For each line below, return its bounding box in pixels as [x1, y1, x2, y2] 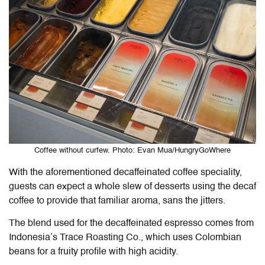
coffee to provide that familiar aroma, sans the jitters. [9, 196, 225, 206]
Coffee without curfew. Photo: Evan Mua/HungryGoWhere [34, 147, 231, 155]
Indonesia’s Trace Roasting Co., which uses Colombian [9, 233, 241, 243]
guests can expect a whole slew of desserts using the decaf [9, 182, 256, 192]
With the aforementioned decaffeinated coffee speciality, [9, 168, 242, 178]
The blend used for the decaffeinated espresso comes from [9, 219, 254, 229]
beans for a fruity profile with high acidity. [9, 247, 178, 257]
